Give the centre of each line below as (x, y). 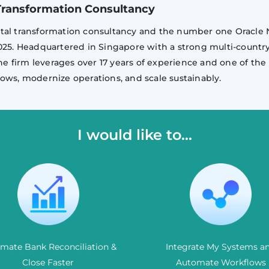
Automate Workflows (221, 262)
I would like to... (134, 135)
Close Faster (48, 262)
